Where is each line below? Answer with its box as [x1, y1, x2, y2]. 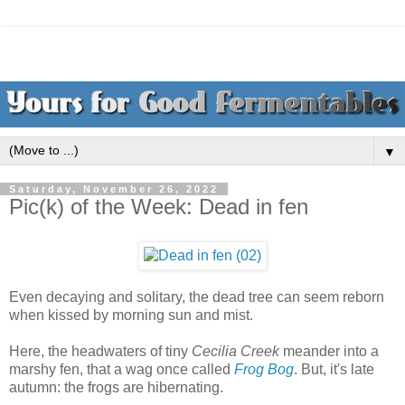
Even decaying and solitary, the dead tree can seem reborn [9, 288, 384, 305]
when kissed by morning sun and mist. [9, 306, 253, 323]
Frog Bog [234, 361, 294, 377]
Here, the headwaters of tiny [9, 343, 192, 359]
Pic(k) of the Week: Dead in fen [9, 194, 308, 220]
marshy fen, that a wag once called [9, 361, 234, 377]
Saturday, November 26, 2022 [9, 184, 219, 195]
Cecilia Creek [192, 343, 279, 359]
